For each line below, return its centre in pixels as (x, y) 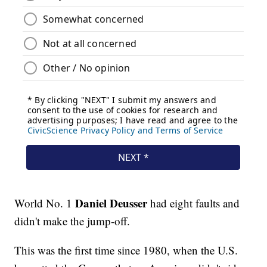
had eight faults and (194, 203)
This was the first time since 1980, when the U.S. (126, 250)
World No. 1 (45, 203)
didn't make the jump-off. (74, 221)
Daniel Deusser (111, 203)
